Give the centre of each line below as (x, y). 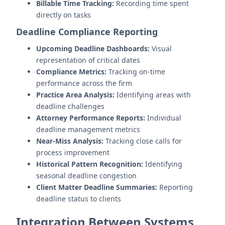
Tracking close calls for (143, 141)
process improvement (73, 152)
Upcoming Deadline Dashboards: (93, 48)
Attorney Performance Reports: (91, 118)
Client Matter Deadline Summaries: (97, 187)
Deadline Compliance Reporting (87, 32)
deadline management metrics (88, 129)
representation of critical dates (88, 60)
